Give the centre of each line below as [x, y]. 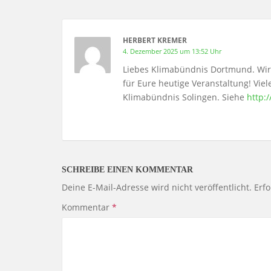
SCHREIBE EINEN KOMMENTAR [127, 170]
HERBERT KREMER [155, 41]
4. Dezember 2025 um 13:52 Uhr [172, 51]
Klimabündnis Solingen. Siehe [185, 97]
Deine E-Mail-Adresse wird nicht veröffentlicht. [157, 188]
